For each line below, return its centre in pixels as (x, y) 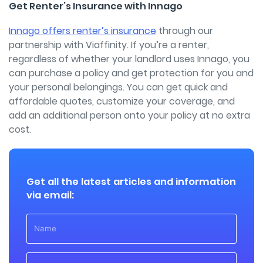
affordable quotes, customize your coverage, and (122, 101)
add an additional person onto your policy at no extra (129, 115)
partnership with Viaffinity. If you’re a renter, (109, 45)
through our (185, 31)
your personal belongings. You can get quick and (118, 87)
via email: (50, 195)
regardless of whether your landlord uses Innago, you (129, 59)
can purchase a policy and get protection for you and (131, 73)
